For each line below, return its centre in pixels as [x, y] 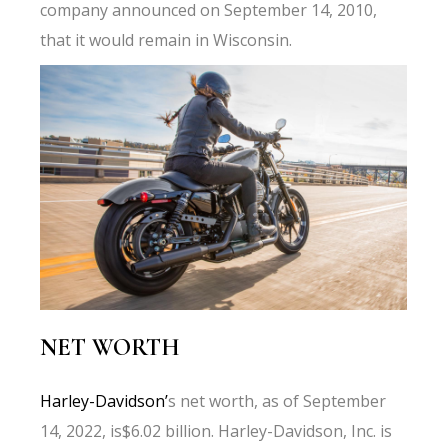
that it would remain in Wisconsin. [166, 40]
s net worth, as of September [277, 401]
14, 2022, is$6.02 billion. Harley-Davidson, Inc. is [216, 431]
